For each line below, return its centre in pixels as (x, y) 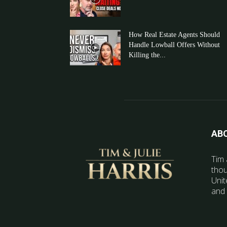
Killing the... (147, 55)
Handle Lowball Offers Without (174, 45)
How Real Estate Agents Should (174, 35)
